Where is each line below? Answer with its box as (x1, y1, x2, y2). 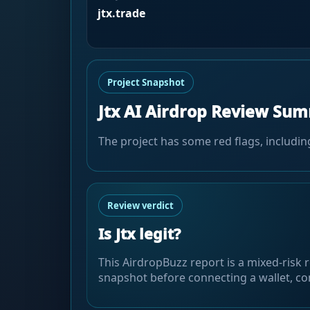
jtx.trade (97, 6, 145, 21)
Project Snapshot (107, 76, 185, 89)
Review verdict (107, 199, 174, 212)
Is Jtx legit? (98, 224, 181, 244)
